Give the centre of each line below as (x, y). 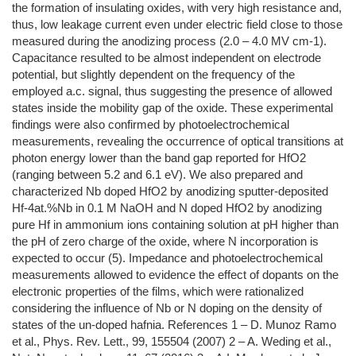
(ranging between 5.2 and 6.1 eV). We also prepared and (157, 175)
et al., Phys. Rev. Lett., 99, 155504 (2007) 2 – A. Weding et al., (172, 342)
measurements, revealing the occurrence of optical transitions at (178, 141)
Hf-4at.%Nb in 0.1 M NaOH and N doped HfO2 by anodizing (167, 208)
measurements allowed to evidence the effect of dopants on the (175, 275)
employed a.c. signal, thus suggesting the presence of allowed (172, 91)
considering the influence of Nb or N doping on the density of (167, 308)
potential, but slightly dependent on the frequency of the (153, 75)
